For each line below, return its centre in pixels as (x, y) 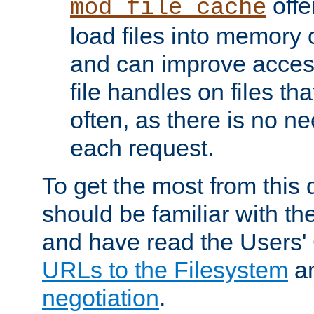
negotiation (101, 298)
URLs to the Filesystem (165, 269)
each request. (142, 148)
